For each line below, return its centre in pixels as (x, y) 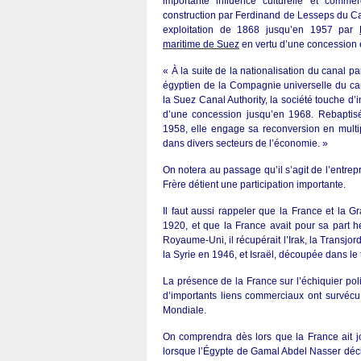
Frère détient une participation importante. (254, 185)
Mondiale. (185, 310)
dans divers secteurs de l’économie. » (245, 143)
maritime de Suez (201, 44)
